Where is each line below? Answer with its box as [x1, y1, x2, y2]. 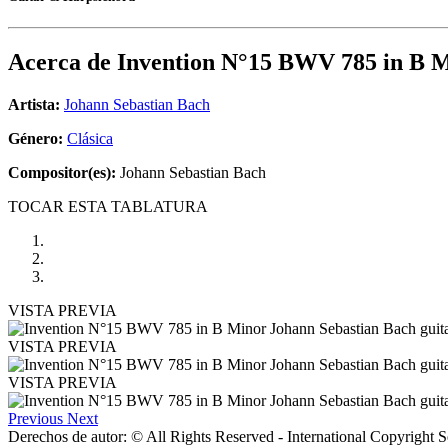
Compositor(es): [8, 164, 116, 182]
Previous [8, 410, 63, 428]
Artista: [8, 96, 60, 114]
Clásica [67, 130, 113, 148]
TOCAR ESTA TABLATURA [8, 198, 208, 216]
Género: [8, 130, 67, 148]
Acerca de [8, 49, 117, 76]
